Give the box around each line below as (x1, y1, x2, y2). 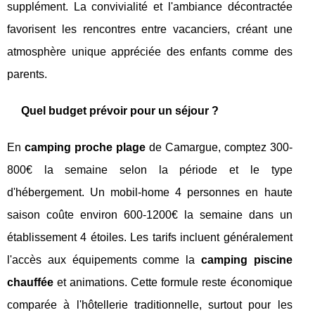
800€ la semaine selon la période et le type (7, 164, 292, 176)
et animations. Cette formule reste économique (53, 276, 292, 289)
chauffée (7, 276, 53, 289)
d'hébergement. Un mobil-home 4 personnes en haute (7, 186, 292, 199)
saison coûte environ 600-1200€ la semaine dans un (7, 209, 292, 221)
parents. (7, 68, 47, 81)
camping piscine (200, 254, 292, 266)
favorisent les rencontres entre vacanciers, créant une (7, 23, 292, 36)
